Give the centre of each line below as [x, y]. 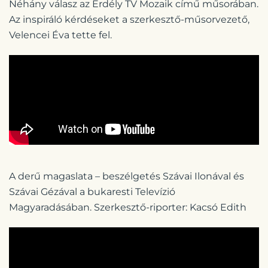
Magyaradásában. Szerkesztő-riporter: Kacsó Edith [128, 208]
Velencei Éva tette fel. [60, 35]
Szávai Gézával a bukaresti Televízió [92, 192]
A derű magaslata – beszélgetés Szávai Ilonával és [127, 176]
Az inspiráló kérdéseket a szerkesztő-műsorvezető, [129, 20]
